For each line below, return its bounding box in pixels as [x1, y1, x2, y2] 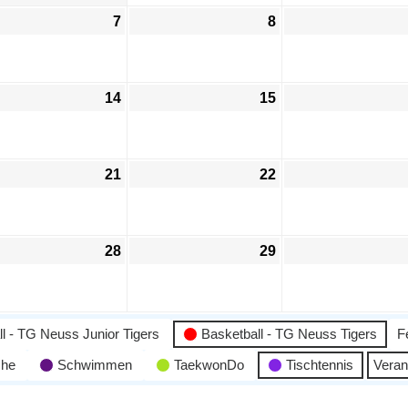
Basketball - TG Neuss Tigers [201, 326, 377, 342]
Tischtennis [286, 357, 353, 372]
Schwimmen [57, 357, 132, 372]
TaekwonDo [174, 357, 244, 372]
